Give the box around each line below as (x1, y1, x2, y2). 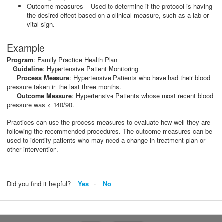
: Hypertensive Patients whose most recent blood (72, 90, 213, 100)
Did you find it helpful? (7, 178, 71, 188)
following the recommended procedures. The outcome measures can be (7, 126, 212, 136)
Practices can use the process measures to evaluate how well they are (7, 117, 210, 127)
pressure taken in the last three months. (7, 81, 121, 91)
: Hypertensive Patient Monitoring (43, 63, 138, 73)
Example (7, 40, 45, 55)
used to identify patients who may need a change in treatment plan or (7, 135, 205, 145)
